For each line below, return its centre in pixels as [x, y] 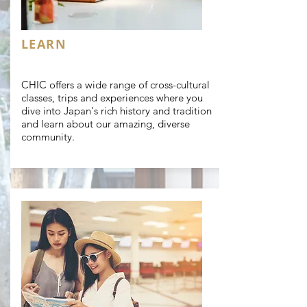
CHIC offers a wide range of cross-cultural [115, 85]
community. [48, 137]
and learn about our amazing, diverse [106, 124]
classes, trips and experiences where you [112, 98]
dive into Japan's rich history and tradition [116, 111]
